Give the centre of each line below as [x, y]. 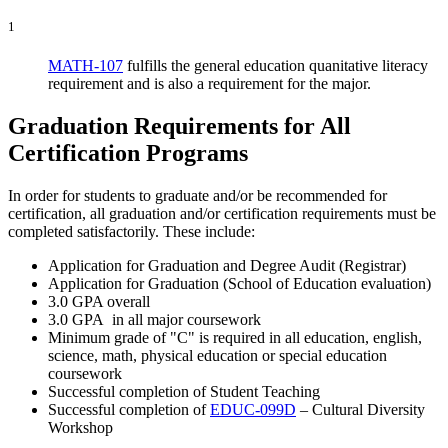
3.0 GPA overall [99, 302]
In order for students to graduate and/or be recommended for [197, 196]
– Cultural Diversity [360, 410]
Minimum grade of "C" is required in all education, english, [235, 338]
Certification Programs [128, 153]
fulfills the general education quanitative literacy [275, 66]
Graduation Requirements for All [179, 126]
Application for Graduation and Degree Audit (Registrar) [227, 266]
